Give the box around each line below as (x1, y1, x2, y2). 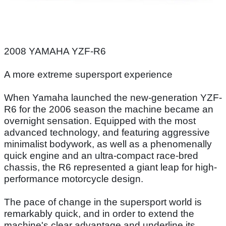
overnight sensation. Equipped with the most (4, 115, 196, 126)
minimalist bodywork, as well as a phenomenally (4, 138, 212, 149)
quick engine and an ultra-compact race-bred (4, 150, 198, 161)
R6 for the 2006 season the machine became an (4, 103, 213, 115)
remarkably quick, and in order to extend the (4, 208, 194, 219)
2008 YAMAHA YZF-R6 (4, 45, 106, 56)
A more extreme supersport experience (4, 69, 173, 80)
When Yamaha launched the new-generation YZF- (4, 92, 222, 103)
